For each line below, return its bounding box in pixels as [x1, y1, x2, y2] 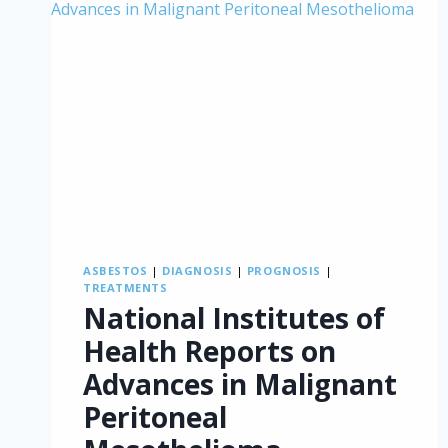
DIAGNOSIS [162, 263, 233, 279]
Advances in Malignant [83, 364, 397, 403]
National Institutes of [83, 298, 385, 337]
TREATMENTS [83, 280, 168, 296]
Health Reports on [83, 331, 336, 370]
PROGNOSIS [246, 263, 321, 279]
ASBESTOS [83, 263, 148, 279]
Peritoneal [83, 397, 227, 436]
